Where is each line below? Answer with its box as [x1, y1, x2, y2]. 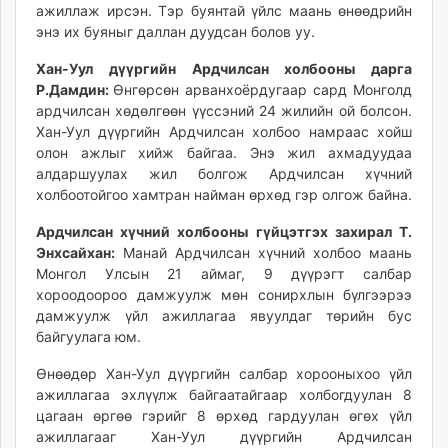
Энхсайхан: [36, 244, 115, 261]
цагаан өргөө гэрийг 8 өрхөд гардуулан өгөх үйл [36, 407, 412, 424]
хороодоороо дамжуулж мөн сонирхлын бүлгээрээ [36, 286, 412, 303]
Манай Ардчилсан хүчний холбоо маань [115, 244, 412, 261]
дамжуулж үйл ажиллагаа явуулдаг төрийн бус [36, 307, 412, 324]
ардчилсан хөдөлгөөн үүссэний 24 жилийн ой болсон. [36, 102, 412, 119]
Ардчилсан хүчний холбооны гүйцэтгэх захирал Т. [36, 223, 412, 240]
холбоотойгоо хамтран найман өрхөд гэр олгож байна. [36, 186, 412, 203]
